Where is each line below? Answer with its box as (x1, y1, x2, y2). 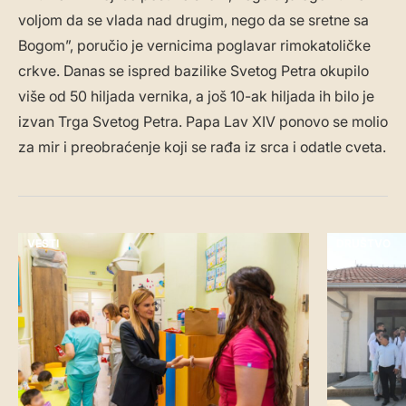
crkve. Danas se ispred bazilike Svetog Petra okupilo (18, 62, 369, 81)
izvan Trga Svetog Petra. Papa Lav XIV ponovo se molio (18, 112, 388, 131)
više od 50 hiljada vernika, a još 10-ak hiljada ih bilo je (18, 87, 374, 106)
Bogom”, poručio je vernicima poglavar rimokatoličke (18, 36, 371, 55)
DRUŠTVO (336, 237, 391, 251)
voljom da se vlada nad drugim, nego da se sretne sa (18, 11, 369, 30)
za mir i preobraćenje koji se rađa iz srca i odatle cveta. (18, 138, 386, 157)
